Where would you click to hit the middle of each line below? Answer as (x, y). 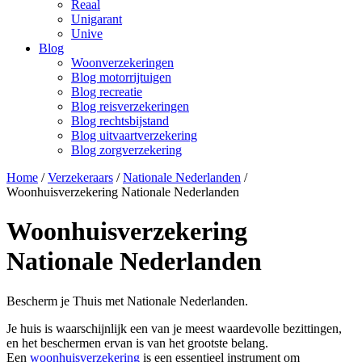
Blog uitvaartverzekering (134, 135)
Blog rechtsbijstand (120, 121)
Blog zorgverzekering (126, 150)
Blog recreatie (107, 92)
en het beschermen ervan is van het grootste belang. (137, 343)
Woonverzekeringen (122, 63)
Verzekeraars (80, 177)
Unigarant (97, 19)
